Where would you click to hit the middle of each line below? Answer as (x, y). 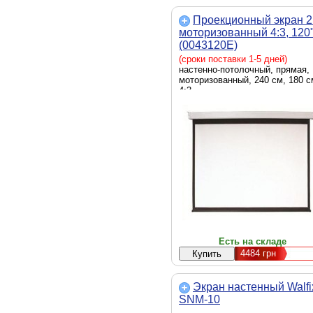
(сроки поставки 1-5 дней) (233, 59)
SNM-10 (199, 299)
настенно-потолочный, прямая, (244, 70)
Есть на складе (252, 241)
